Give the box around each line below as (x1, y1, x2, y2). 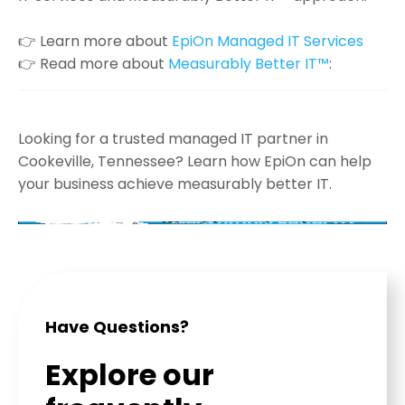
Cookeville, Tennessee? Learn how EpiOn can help (18, 151, 372, 173)
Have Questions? (45, 316, 189, 339)
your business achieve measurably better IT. (18, 174, 332, 195)
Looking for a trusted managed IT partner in (18, 128, 328, 150)
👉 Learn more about (18, 31, 172, 52)
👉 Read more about (18, 53, 168, 75)
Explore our (45, 354, 214, 396)
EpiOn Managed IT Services (172, 31, 363, 52)
